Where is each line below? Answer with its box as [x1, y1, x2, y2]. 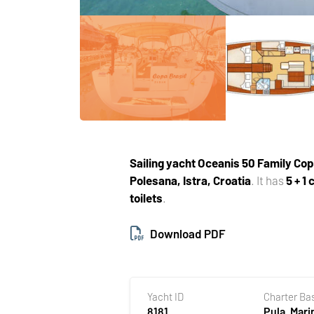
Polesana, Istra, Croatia [130, 172, 252, 187]
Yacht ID [147, 289, 184, 303]
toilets [130, 190, 163, 205]
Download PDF [150, 226, 226, 240]
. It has [251, 172, 287, 187]
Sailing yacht [130, 155, 196, 170]
